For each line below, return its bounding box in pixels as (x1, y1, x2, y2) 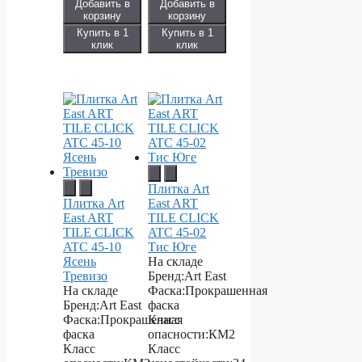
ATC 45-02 (148, 225, 207, 240)
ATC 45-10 (63, 240, 121, 255)
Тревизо (63, 269, 107, 284)
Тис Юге (148, 240, 197, 255)
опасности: (148, 327, 209, 342)
